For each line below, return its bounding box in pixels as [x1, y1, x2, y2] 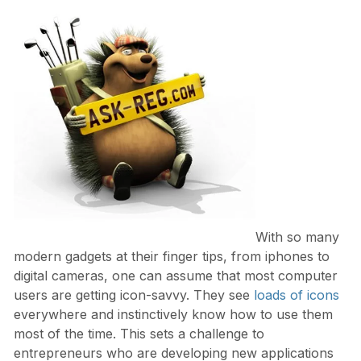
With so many [255, 229, 339, 246]
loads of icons [253, 287, 339, 304]
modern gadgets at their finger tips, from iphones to [13, 248, 330, 265]
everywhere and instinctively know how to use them [13, 306, 333, 323]
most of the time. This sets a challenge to [13, 326, 264, 342]
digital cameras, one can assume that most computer [13, 268, 338, 284]
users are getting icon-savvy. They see [13, 287, 254, 304]
